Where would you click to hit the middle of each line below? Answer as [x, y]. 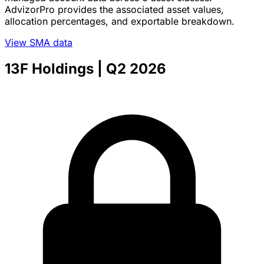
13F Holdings [49, 68]
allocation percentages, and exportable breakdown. [120, 21]
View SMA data [39, 42]
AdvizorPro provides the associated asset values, [114, 9]
